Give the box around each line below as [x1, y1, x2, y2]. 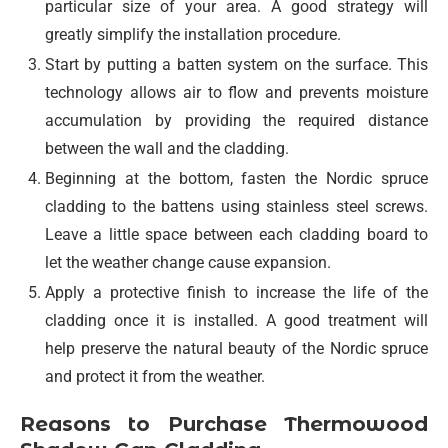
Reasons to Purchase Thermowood [20, 412, 428, 437]
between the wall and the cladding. [45, 139, 289, 159]
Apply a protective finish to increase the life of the [45, 283, 428, 303]
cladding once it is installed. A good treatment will [45, 311, 428, 331]
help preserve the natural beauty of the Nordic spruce [45, 339, 428, 359]
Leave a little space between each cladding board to [45, 225, 428, 245]
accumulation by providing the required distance [45, 111, 428, 131]
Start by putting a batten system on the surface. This [45, 55, 428, 75]
